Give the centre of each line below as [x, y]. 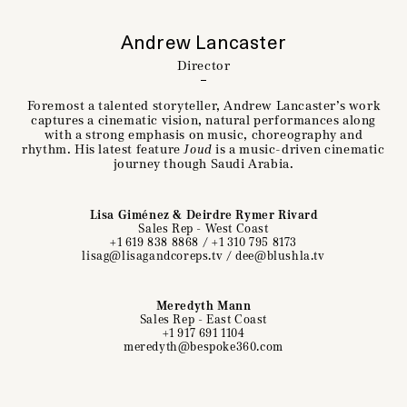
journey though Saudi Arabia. [203, 164]
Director [203, 66]
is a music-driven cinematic [298, 149]
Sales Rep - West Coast [203, 228]
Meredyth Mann [203, 306]
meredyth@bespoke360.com [203, 347]
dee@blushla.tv [280, 256]
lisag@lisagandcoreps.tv [153, 256]
